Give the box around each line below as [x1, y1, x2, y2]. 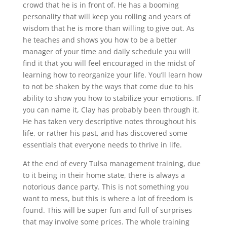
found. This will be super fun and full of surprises [22, 205, 192, 215]
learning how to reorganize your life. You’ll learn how [22, 70, 202, 80]
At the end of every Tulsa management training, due [22, 159, 201, 169]
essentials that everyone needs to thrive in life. [22, 140, 182, 150]
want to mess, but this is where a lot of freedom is [22, 194, 193, 204]
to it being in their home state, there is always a [22, 170, 185, 180]
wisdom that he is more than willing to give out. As [22, 23, 195, 33]
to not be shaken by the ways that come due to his [22, 82, 194, 92]
